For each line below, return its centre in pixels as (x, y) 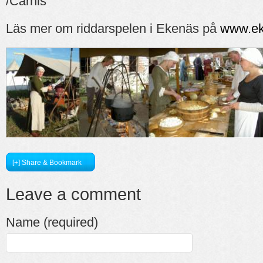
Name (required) (52, 222)
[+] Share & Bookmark (47, 163)
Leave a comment (73, 194)
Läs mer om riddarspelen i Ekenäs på (113, 28)
